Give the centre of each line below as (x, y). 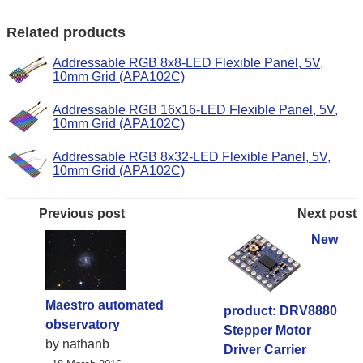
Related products (66, 32)
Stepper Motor (268, 330)
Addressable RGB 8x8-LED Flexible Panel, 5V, (188, 62)
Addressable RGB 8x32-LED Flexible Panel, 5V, (192, 156)
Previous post (82, 213)
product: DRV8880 (281, 310)
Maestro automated (105, 305)
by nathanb (77, 344)
